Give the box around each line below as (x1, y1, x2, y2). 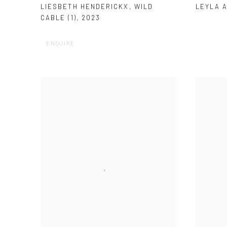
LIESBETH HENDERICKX (41, 3, 129, 11)
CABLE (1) (41, 14, 77, 22)
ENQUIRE (46, 40, 75, 47)
